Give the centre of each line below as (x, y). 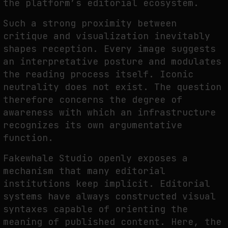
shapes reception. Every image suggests (109, 49)
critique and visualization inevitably (107, 36)
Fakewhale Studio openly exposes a (95, 158)
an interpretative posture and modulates (112, 62)
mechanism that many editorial (84, 171)
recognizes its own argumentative (93, 125)
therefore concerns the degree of (93, 100)
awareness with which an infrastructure (109, 112)
